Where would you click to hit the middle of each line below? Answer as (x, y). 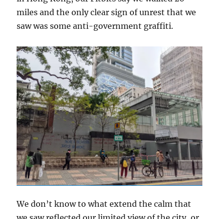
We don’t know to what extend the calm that (104, 204)
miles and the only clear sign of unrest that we (107, 12)
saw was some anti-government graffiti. (95, 26)
